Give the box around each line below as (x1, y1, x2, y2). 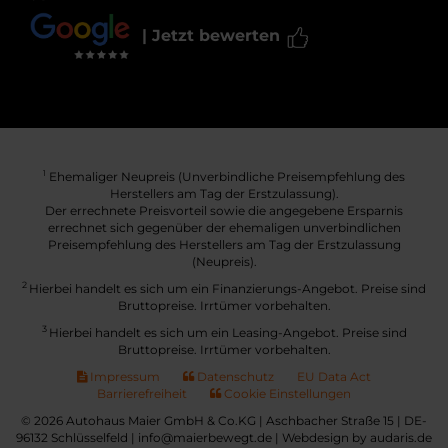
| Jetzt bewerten (142, 26, 285, 46)
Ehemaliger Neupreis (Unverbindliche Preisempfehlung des (46, 168, 405, 184)
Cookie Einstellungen (221, 385, 351, 401)
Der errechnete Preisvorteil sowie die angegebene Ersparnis (45, 202, 403, 218)
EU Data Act (297, 368, 371, 384)
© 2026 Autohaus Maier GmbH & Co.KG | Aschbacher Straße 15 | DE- (21, 412, 427, 428)
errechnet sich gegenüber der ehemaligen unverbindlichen (47, 219, 401, 235)
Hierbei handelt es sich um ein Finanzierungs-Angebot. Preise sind (29, 280, 426, 296)
